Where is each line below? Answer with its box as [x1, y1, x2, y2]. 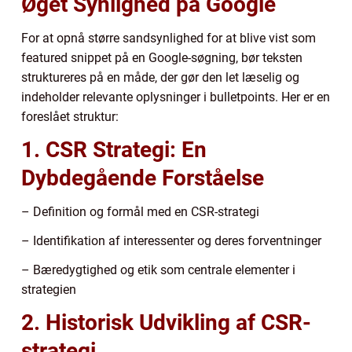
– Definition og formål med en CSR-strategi [21, 203, 259, 219]
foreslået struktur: [21, 108, 119, 124]
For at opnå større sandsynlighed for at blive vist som [21, 30, 316, 46]
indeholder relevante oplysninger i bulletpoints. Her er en [21, 89, 330, 104]
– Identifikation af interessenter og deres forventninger [21, 233, 321, 248]
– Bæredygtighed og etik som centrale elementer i [21, 262, 295, 277]
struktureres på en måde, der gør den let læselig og [21, 69, 299, 85]
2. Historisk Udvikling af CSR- [21, 309, 311, 335]
